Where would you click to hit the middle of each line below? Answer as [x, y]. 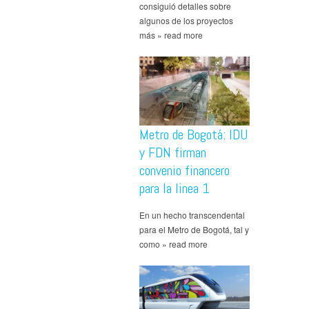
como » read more [173, 244]
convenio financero [185, 171]
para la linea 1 [175, 189]
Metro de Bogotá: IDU [193, 135]
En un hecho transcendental [192, 215]
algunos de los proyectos [186, 21]
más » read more [171, 35]
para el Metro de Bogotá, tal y [194, 230]
